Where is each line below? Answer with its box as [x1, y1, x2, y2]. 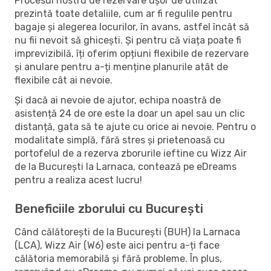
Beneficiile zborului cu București [15, 201, 203, 216]
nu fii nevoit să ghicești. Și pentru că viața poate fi [15, 34, 241, 46]
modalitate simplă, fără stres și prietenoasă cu [15, 134, 225, 146]
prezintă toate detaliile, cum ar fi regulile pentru [15, 7, 232, 19]
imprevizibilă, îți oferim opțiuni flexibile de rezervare [15, 47, 249, 59]
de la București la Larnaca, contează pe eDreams [15, 160, 237, 172]
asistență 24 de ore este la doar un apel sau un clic [15, 107, 245, 119]
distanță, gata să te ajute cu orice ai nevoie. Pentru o [15, 120, 256, 132]
